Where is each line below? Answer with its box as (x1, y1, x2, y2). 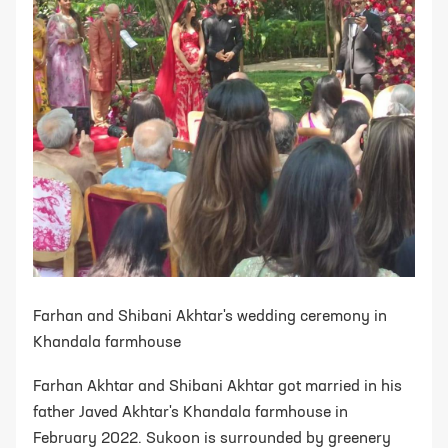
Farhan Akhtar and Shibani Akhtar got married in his (33, 378, 402, 395)
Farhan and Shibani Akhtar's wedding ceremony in (33, 308, 387, 325)
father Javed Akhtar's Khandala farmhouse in (33, 404, 348, 421)
